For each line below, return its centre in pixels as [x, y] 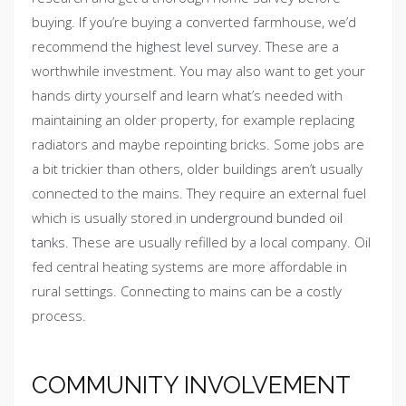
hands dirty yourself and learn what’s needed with [187, 96]
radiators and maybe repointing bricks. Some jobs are [198, 145]
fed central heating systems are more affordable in [189, 267]
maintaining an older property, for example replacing [193, 120]
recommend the [84, 47]
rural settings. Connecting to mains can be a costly [187, 291]
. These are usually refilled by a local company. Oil [218, 242]
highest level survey [197, 47]
